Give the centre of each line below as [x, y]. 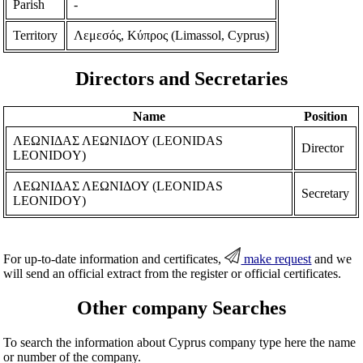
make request [276, 259]
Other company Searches [181, 308]
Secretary [326, 194]
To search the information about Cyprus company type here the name [180, 343]
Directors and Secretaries [181, 79]
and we [332, 259]
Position [325, 117]
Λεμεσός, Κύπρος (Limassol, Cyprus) [172, 35]
